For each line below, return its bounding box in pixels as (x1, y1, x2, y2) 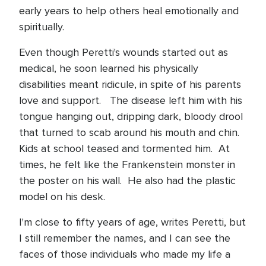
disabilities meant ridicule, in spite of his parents (19, 78, 241, 91)
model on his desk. (19, 190, 105, 203)
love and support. (19, 94, 101, 107)
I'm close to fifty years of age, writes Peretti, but (19, 216, 246, 229)
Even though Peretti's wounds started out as (19, 46, 228, 59)
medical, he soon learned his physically (19, 62, 198, 75)
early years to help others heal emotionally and (19, 4, 239, 17)
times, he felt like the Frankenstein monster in (19, 158, 235, 171)
